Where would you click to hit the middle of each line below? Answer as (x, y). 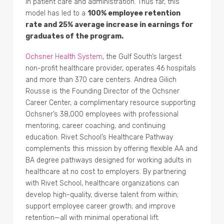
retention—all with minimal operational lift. (93, 217)
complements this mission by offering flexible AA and (112, 148)
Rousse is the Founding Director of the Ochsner (103, 91)
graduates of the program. (75, 36)
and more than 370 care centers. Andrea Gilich (101, 79)
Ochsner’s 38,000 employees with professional (102, 114)
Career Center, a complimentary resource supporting (111, 102)
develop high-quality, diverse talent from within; (102, 194)
